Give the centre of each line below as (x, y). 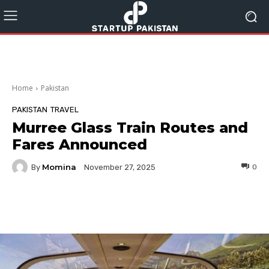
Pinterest (209, 205)
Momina (59, 167)
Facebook (57, 205)
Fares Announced (80, 144)
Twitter (135, 205)
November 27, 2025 (120, 168)
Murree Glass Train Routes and (130, 128)
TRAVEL (65, 110)
